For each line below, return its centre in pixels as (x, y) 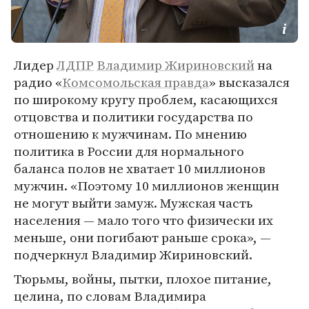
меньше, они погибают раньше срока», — (142, 237)
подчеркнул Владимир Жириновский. (133, 255)
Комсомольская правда (136, 82)
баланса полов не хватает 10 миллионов (140, 168)
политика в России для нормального (129, 151)
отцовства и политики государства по (133, 117)
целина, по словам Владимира (110, 296)
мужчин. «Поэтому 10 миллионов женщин (147, 186)
